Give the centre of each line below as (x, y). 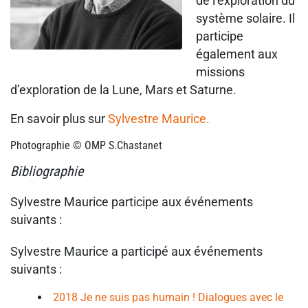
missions (220, 72)
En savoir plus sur (59, 119)
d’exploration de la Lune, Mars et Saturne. (123, 90)
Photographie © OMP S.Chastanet (86, 145)
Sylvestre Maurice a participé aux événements (136, 252)
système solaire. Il (245, 19)
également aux (237, 54)
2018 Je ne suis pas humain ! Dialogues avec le (168, 297)
